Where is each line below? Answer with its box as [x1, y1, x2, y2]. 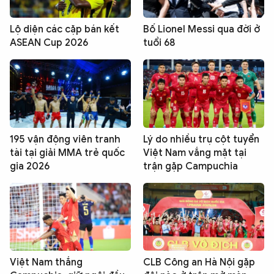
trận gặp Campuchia [143, 160, 238, 172]
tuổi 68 [143, 37, 175, 50]
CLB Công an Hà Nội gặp [143, 256, 255, 269]
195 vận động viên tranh [10, 133, 120, 146]
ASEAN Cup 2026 [10, 37, 88, 50]
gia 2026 [10, 160, 50, 172]
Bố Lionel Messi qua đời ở [143, 23, 260, 36]
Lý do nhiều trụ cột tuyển [143, 133, 259, 146]
